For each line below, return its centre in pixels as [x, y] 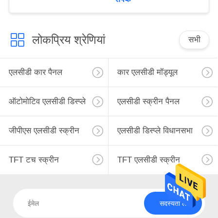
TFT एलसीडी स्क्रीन [148, 160]
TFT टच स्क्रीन [34, 160]
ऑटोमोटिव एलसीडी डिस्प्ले [47, 102]
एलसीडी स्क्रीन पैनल [148, 102]
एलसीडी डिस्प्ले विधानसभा [155, 131]
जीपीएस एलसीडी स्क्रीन [44, 131]
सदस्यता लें [173, 203]
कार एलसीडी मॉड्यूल [147, 73]
